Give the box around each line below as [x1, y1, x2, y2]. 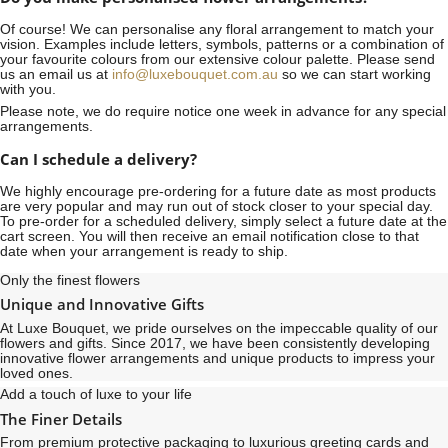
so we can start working [278, 67, 431, 83]
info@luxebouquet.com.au [112, 67, 278, 83]
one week [216, 104, 277, 120]
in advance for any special [277, 104, 446, 120]
